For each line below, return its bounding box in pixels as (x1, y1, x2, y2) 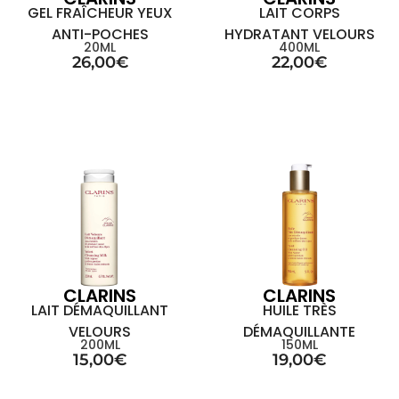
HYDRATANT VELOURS (224, 24, 375, 45)
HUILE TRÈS (262, 300, 337, 321)
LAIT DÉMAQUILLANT (31, 300, 168, 321)
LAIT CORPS (258, 3, 340, 23)
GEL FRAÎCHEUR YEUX (27, 3, 173, 23)
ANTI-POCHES (51, 24, 149, 45)
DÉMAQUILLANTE (243, 322, 355, 342)
